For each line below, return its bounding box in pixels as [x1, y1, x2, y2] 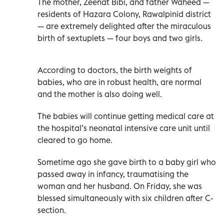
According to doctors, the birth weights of [37, 64, 192, 75]
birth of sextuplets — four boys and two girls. [37, 32, 202, 43]
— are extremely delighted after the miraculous [37, 20, 211, 31]
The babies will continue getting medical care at [37, 110, 214, 121]
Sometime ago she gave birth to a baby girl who [37, 156, 216, 167]
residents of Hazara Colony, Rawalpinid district [37, 8, 211, 19]
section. [37, 204, 68, 215]
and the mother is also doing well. [37, 88, 162, 99]
